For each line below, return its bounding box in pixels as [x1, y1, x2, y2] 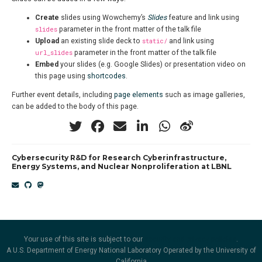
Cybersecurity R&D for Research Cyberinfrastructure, [12, 153, 226, 162]
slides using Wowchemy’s [59, 13, 147, 22]
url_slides [35, 49, 73, 57]
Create [35, 13, 59, 22]
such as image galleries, [163, 91, 245, 99]
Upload [35, 37, 59, 46]
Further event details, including [12, 91, 114, 99]
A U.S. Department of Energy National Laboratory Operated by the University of [6, 246, 256, 255]
